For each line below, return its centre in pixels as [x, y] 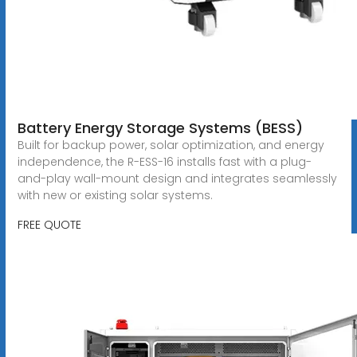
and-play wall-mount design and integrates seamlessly [177, 178]
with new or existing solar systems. [115, 195]
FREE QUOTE [49, 224]
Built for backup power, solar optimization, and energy [171, 145]
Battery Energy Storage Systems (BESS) [160, 127]
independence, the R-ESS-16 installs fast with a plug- [164, 161]
